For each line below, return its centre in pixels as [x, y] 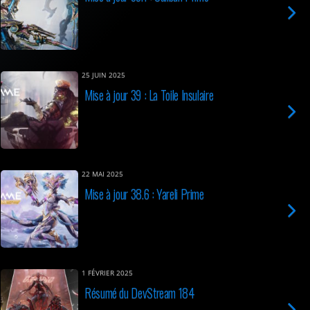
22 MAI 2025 [102, 174]
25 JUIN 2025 [103, 75]
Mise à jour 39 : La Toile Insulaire [149, 94]
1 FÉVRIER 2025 [107, 273]
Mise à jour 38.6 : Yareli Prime [144, 193]
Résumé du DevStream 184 [139, 292]
